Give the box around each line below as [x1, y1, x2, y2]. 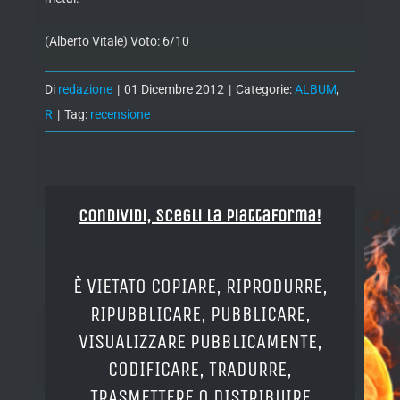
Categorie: [236, 82, 295, 97]
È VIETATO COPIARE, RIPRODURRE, [72, 273, 328, 298]
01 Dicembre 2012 [124, 82, 224, 97]
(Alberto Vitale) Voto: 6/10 [45, 34, 189, 49]
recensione [90, 107, 150, 122]
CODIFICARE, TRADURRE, [108, 356, 292, 381]
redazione [58, 82, 112, 97]
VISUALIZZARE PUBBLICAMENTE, [78, 329, 322, 354]
